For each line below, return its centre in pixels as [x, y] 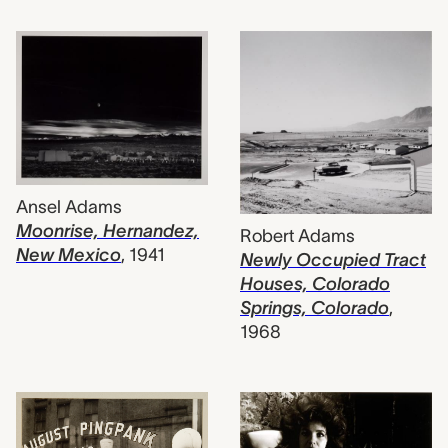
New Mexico [68, 255]
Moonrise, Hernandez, [107, 231]
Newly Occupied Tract [333, 259]
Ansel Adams [69, 207]
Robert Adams [297, 235]
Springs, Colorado [314, 307]
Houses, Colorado [315, 283]
